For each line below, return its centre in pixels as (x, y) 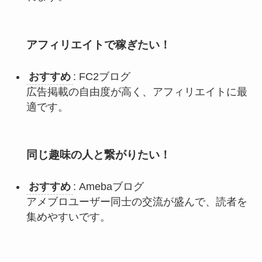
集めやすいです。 (68, 217)
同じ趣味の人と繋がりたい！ (98, 155)
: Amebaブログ (108, 187)
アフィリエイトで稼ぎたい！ (98, 44)
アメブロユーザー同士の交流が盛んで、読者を (137, 202)
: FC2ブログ (101, 76)
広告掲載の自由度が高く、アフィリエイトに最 (137, 92)
